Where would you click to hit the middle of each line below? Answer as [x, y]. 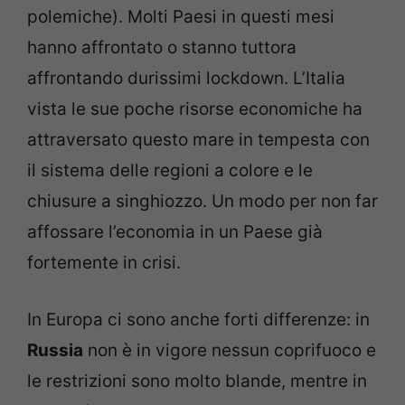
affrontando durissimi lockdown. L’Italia [186, 79]
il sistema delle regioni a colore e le [170, 171]
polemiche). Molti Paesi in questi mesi [181, 17]
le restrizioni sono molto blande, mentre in [197, 381]
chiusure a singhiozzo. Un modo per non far [202, 202]
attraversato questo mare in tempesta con [198, 140]
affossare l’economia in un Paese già [175, 232]
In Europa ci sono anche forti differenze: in [198, 319]
